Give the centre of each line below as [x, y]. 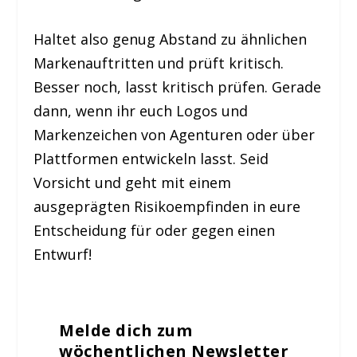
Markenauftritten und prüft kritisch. [159, 63]
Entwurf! [63, 255]
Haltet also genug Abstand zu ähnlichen [171, 39]
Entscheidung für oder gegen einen [155, 231]
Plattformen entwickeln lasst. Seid [151, 159]
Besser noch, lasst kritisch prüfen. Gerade [178, 87]
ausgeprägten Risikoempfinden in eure [167, 207]
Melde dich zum [126, 331]
